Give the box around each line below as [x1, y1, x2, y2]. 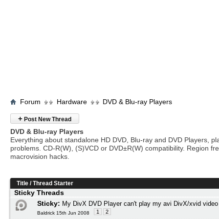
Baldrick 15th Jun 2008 [37, 210, 89, 216]
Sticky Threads [10, 189, 68, 197]
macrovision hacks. [10, 153, 69, 160]
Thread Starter [33, 180, 73, 187]
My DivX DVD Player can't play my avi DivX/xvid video [62, 200, 218, 207]
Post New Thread [22, 116, 71, 123]
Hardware [57, 98, 87, 106]
